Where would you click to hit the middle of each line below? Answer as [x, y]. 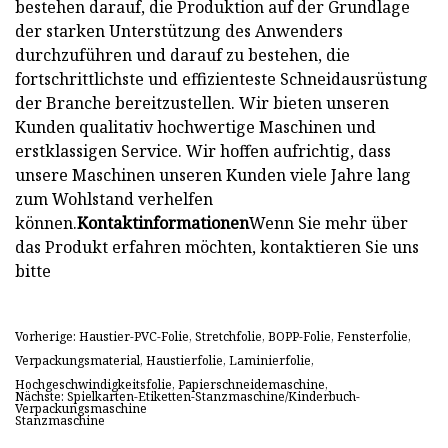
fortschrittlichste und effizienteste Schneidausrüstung [221, 78]
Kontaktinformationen [163, 222]
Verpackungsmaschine [81, 409]
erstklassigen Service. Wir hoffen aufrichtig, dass [203, 150]
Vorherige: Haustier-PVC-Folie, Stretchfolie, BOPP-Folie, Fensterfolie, [213, 337]
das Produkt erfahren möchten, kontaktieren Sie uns [217, 246]
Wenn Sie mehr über [328, 222]
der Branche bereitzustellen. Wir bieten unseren [202, 102]
